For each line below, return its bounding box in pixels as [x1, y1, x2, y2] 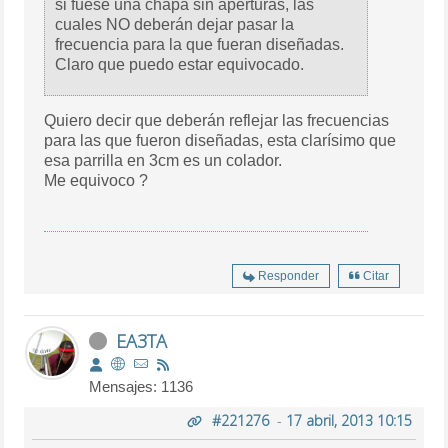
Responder [257, 269, 319, 284]
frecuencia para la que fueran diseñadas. [55, 36, 345, 54]
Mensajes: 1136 [89, 378, 194, 396]
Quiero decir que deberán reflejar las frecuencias [44, 112, 390, 130]
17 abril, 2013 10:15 [285, 411, 412, 431]
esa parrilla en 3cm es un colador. [44, 152, 283, 170]
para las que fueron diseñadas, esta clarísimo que [44, 132, 397, 150]
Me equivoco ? [44, 172, 149, 190]
